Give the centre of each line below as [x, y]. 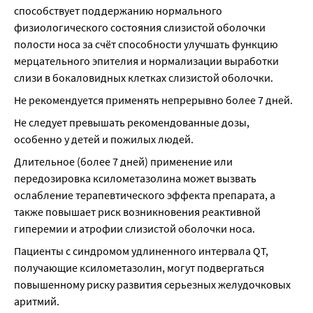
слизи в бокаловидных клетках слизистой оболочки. [144, 78]
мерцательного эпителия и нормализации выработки [146, 61]
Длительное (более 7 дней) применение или [123, 161]
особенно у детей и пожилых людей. [104, 139]
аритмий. [37, 301]
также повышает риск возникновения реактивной [137, 212]
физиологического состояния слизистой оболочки [140, 27]
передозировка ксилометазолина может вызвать [135, 178]
